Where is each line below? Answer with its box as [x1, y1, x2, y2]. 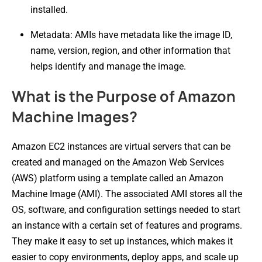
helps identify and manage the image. [30, 60, 186, 72]
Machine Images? [12, 106, 137, 127]
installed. [30, 4, 68, 15]
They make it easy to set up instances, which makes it [12, 235, 233, 247]
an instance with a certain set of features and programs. [12, 219, 242, 231]
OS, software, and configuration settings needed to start [12, 204, 240, 215]
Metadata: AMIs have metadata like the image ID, [30, 29, 232, 40]
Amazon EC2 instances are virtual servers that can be [12, 140, 230, 152]
